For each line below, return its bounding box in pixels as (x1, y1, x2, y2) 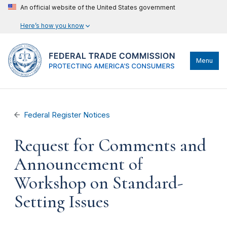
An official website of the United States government (20, 4, 175, 11)
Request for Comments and (14, 135, 206, 156)
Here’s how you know (20, 22, 84, 29)
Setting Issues (14, 191, 109, 212)
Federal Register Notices (24, 110, 110, 120)
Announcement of (14, 154, 143, 175)
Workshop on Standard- (14, 172, 183, 194)
